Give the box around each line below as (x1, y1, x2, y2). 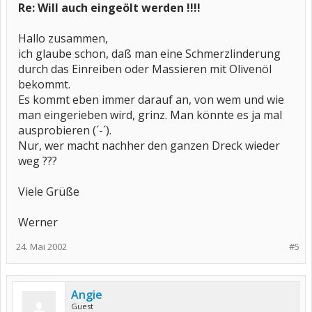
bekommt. (18, 77, 70, 92)
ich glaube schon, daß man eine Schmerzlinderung (18, 46, 281, 61)
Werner (18, 214, 58, 230)
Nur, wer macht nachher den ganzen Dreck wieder (18, 138, 280, 153)
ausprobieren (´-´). (18, 123, 111, 138)
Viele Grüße (18, 184, 79, 199)
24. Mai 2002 (16, 240, 67, 253)
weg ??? (18, 153, 57, 169)
